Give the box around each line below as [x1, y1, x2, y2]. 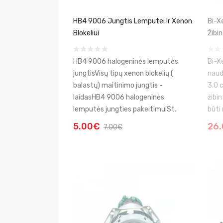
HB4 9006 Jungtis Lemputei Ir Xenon [73, 17, 192, 25]
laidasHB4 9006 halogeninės [73, 93, 164, 102]
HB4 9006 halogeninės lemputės [73, 57, 178, 66]
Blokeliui [73, 29, 99, 37]
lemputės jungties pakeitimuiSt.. [73, 105, 178, 113]
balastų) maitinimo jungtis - [73, 81, 163, 90]
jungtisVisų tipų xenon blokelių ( [73, 69, 173, 78]
